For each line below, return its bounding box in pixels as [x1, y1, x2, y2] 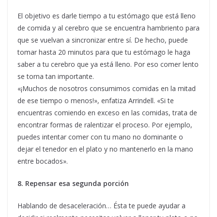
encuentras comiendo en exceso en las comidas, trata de [17, 108, 197, 118]
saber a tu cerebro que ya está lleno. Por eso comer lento [17, 60, 199, 69]
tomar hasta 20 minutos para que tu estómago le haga [17, 47, 190, 57]
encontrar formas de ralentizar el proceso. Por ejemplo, [17, 120, 192, 130]
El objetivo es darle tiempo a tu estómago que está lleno [17, 11, 196, 21]
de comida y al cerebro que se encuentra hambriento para [17, 23, 200, 33]
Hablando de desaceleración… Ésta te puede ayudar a [17, 201, 186, 211]
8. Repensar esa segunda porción [17, 179, 129, 188]
